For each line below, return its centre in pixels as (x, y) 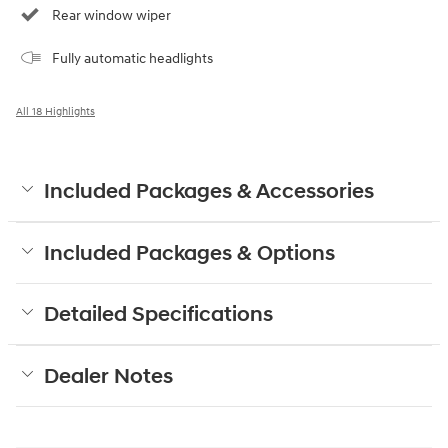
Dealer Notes (108, 376)
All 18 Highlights (55, 111)
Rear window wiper (111, 15)
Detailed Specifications (158, 314)
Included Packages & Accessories (209, 191)
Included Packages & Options (189, 253)
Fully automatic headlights (132, 58)
